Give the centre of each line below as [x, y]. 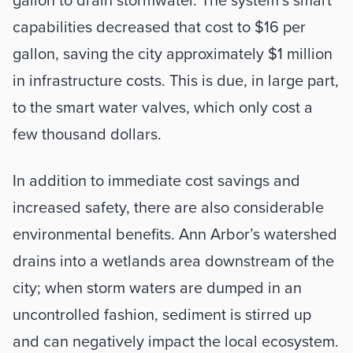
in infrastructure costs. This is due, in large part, [176, 81]
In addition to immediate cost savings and [156, 181]
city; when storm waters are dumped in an [157, 288]
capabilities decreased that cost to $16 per [159, 28]
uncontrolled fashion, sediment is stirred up [162, 315]
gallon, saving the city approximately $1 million [173, 54]
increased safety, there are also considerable [168, 208]
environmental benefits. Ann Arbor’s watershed [175, 235]
